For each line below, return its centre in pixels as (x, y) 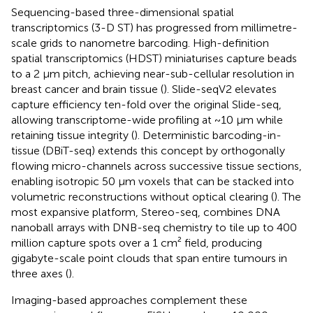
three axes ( (40, 273)
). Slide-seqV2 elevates (220, 89)
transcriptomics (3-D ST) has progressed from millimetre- (154, 27)
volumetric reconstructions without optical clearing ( (143, 196)
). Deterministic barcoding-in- (208, 135)
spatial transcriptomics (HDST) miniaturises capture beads (154, 58)
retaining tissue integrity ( (73, 135)
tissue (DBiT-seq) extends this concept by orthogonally (148, 150)
